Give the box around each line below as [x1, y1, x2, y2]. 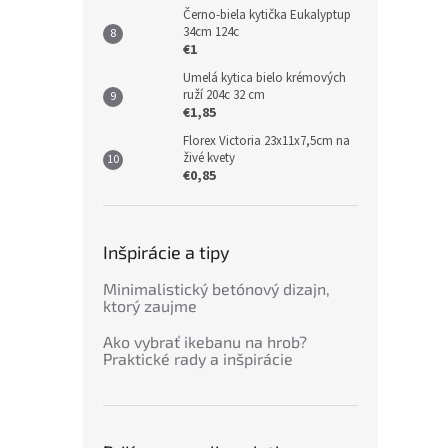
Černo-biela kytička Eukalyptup [183, 6, 351, 25]
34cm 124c [183, 23, 239, 42]
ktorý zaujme [103, 296, 197, 316]
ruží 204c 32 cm [183, 86, 265, 105]
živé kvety [183, 149, 235, 168]
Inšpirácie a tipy [103, 241, 230, 264]
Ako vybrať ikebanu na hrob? [103, 332, 307, 352]
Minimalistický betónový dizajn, [103, 279, 330, 299]
